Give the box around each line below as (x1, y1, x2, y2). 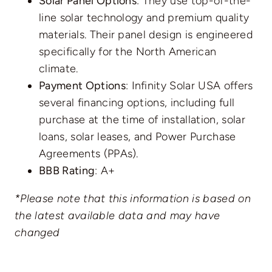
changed (14, 226, 60, 240)
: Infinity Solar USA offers (125, 79, 253, 93)
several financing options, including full (38, 96, 235, 110)
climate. (38, 62, 78, 76)
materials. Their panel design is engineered (38, 28, 253, 42)
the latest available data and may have (14, 209, 220, 223)
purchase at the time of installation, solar (38, 113, 245, 127)
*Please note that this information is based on (14, 192, 251, 206)
